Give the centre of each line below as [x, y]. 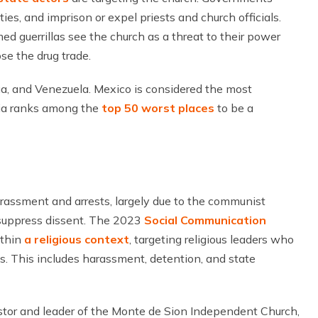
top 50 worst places [158, 108]
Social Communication [205, 220]
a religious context [77, 239]
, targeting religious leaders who [212, 239]
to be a [234, 108]
